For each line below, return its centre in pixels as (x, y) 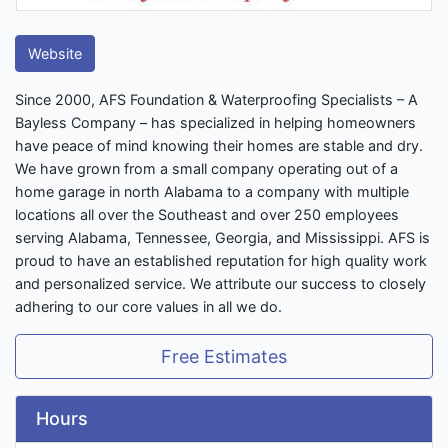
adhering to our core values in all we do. (148, 307)
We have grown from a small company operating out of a (206, 169)
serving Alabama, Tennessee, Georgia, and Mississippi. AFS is (222, 238)
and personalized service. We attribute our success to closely (220, 284)
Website (55, 54)
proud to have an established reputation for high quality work (221, 261)
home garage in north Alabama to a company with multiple (212, 192)
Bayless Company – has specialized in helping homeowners (215, 123)
